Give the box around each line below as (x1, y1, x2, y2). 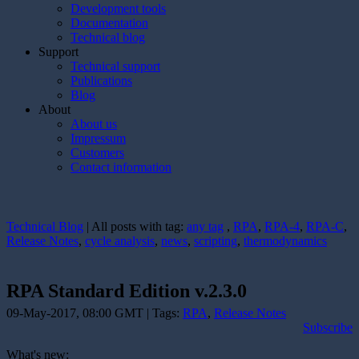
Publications (71, 74, 132, 87)
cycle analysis (85, 234, 155, 248)
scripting (194, 234, 237, 248)
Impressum (71, 131, 126, 145)
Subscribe (303, 320, 353, 334)
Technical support (71, 59, 160, 73)
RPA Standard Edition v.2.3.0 (6, 280, 247, 301)
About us (71, 117, 117, 131)
